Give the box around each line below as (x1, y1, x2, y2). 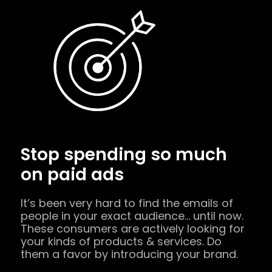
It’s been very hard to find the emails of (21, 183, 233, 199)
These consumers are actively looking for (21, 209, 245, 225)
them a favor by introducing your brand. (21, 234, 238, 250)
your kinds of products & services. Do (21, 222, 222, 237)
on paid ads (21, 151, 124, 175)
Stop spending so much (21, 131, 227, 155)
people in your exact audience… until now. (21, 196, 243, 212)
